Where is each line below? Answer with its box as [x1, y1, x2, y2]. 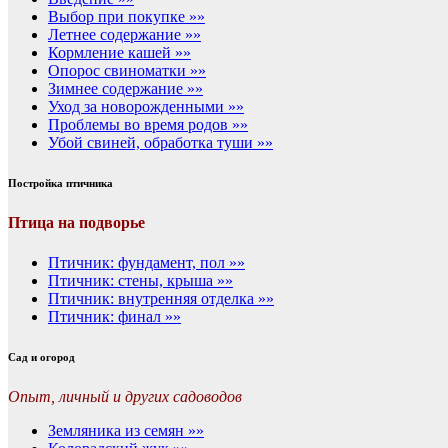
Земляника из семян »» [48, 421, 204, 439]
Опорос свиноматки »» [48, 62, 206, 80]
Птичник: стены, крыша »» [48, 271, 233, 289]
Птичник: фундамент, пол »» [48, 253, 245, 271]
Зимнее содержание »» [48, 80, 203, 98]
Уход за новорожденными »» [48, 98, 244, 116]
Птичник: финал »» [48, 307, 181, 325]
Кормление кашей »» [48, 44, 191, 62]
